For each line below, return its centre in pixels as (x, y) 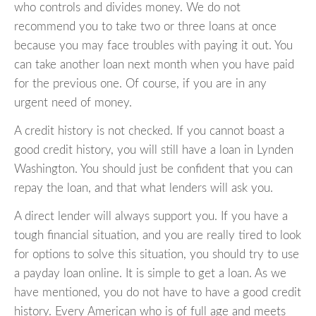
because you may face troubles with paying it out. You (153, 46)
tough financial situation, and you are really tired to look (158, 236)
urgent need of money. (73, 103)
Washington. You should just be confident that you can (153, 169)
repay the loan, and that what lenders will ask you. (144, 188)
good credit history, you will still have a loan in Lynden (154, 150)
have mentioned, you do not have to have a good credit (158, 293)
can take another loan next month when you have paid (154, 65)
